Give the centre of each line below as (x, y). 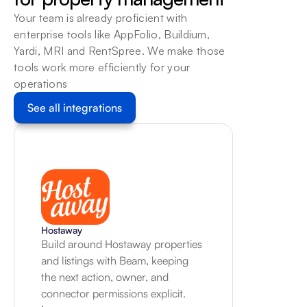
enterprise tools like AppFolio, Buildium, (112, 34)
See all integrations (75, 108)
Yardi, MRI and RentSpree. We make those (120, 51)
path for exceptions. (88, 19)
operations (41, 84)
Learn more (68, 35)
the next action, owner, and (105, 277)
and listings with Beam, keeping (115, 260)
